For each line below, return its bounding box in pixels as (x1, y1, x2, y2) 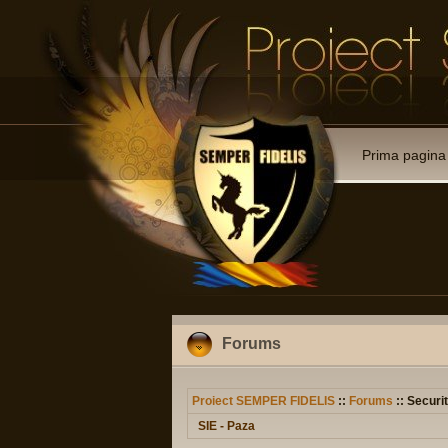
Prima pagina (362, 147, 446, 163)
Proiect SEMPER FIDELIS (192, 394, 335, 408)
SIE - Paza (198, 419, 255, 433)
